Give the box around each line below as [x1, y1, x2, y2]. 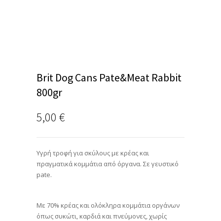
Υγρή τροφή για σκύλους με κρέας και [37, 148, 149, 157]
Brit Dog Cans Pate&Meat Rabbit [37, 71, 182, 84]
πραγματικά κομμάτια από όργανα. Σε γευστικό [37, 159, 179, 168]
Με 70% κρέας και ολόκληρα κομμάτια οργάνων [37, 201, 180, 210]
